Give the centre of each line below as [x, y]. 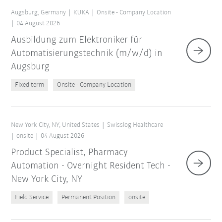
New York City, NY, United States [55, 125]
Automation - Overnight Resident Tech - [91, 166]
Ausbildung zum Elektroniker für [77, 40]
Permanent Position [89, 198]
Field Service [32, 198]
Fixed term [30, 85]
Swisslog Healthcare [135, 125]
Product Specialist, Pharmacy [70, 153]
